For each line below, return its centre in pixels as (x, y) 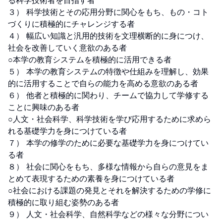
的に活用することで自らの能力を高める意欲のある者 (103, 83)
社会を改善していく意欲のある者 (67, 48)
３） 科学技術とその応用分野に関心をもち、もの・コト (108, 12)
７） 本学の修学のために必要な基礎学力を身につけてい (108, 143)
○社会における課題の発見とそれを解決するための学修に (110, 190)
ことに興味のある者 (44, 107)
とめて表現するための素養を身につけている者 (91, 178)
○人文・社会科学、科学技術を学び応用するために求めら (110, 119)
